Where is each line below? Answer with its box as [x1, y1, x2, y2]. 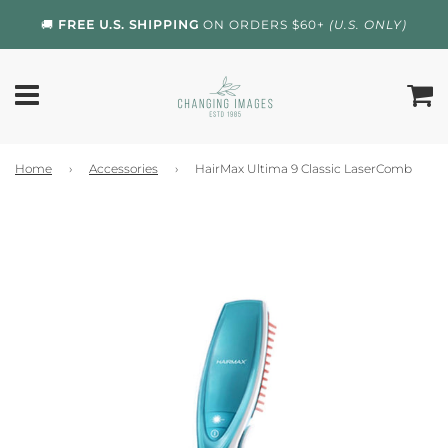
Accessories [89, 161, 158, 176]
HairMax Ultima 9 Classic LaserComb [195, 161, 412, 176]
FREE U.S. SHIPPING [58, 17, 199, 32]
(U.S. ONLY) [329, 17, 407, 32]
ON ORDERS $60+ [199, 17, 329, 32]
